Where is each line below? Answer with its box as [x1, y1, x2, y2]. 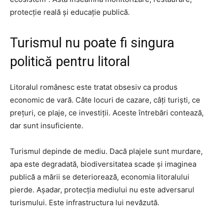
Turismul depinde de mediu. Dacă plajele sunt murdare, [10, 146, 203, 156]
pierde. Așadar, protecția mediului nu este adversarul [10, 184, 194, 194]
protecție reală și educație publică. [10, 7, 130, 17]
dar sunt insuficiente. [10, 120, 83, 130]
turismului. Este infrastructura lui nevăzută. [10, 197, 159, 207]
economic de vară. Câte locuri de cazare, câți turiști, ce [10, 95, 200, 105]
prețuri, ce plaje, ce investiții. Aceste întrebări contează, [10, 108, 204, 117]
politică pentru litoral [10, 53, 130, 70]
